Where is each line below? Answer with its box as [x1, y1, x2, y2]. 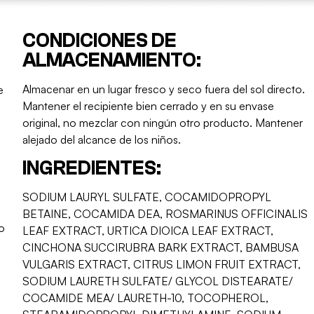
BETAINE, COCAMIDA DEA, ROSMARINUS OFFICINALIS [22, 207, 308, 221]
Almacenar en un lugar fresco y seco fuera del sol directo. [22, 82, 306, 97]
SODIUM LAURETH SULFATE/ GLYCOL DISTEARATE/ [22, 274, 294, 289]
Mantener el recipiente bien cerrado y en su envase [22, 99, 275, 114]
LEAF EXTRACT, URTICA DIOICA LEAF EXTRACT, [22, 224, 274, 238]
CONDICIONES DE [22, 29, 177, 53]
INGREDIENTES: [22, 157, 162, 180]
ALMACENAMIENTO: [22, 49, 202, 72]
